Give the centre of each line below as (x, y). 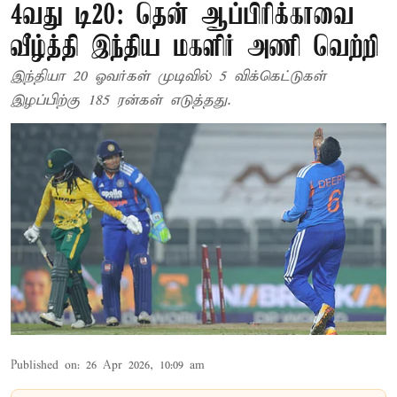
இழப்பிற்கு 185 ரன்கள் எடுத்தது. (121, 101)
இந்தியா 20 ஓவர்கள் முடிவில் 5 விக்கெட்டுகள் (168, 77)
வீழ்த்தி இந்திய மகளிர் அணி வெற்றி (195, 48)
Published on (44, 365)
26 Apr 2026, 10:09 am (145, 365)
